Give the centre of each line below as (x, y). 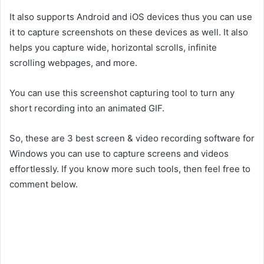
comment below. (44, 184)
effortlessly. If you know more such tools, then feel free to (130, 169)
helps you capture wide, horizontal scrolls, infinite (113, 48)
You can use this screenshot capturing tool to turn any (122, 93)
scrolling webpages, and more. (73, 63)
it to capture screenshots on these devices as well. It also (129, 32)
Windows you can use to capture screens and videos (119, 154)
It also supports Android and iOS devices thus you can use (131, 17)
